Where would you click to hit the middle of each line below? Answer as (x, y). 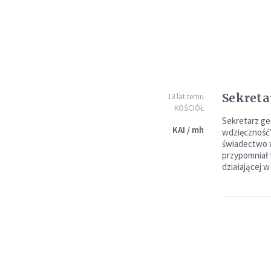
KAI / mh (188, 130)
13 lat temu (185, 96)
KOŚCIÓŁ (189, 108)
